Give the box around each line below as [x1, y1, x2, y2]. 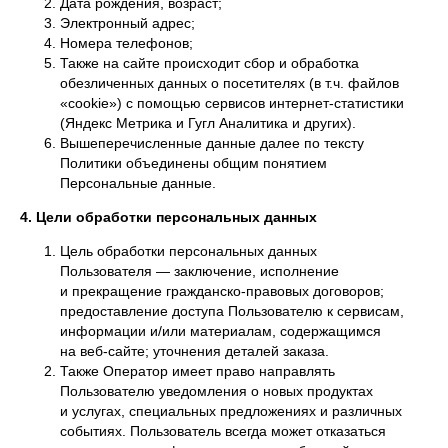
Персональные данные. [60, 175, 216, 191]
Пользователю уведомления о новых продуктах [60, 383, 373, 399]
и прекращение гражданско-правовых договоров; [60, 283, 384, 299]
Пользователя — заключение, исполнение [60, 263, 339, 279]
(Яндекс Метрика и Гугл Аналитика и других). [60, 115, 356, 131]
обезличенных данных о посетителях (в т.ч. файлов [60, 75, 399, 91]
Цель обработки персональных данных [60, 243, 317, 259]
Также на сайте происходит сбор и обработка [60, 55, 359, 71]
